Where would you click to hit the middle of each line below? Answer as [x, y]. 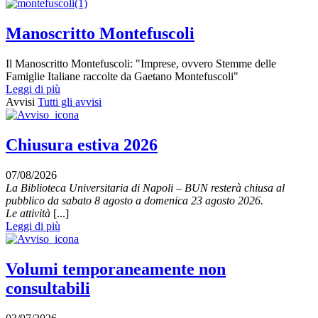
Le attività [29, 213]
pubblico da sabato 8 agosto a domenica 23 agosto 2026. [135, 200]
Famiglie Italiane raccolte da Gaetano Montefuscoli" [122, 77]
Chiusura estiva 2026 [82, 144]
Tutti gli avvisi [70, 102]
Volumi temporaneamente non [116, 269]
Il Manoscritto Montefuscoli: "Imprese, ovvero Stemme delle [141, 64]
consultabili [48, 288]
